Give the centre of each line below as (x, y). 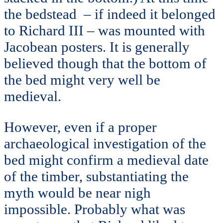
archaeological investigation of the (105, 143)
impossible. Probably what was (95, 209)
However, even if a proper (80, 127)
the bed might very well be (82, 80)
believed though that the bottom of (105, 63)
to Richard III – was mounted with (105, 31)
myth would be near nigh (77, 192)
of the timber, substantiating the (96, 176)
